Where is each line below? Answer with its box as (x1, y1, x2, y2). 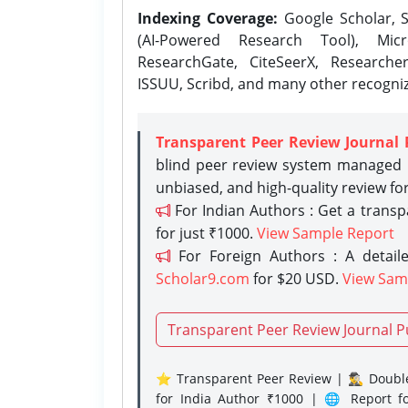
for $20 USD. (250, 268, 342, 289)
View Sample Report (257, 222, 394, 243)
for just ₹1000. (156, 222, 257, 243)
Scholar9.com (156, 268, 250, 289)
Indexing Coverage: (138, 7, 278, 28)
